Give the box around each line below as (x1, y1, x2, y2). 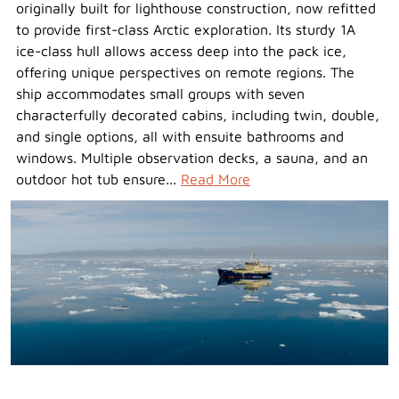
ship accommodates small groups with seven (16, 85, 305, 102)
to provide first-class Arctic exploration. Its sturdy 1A (16, 20, 355, 37)
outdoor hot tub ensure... (16, 170, 181, 187)
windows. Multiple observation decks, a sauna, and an (16, 149, 368, 166)
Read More (181, 170, 250, 187)
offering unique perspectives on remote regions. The (16, 63, 354, 80)
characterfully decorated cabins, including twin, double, (16, 106, 379, 123)
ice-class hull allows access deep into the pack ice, (16, 42, 346, 59)
